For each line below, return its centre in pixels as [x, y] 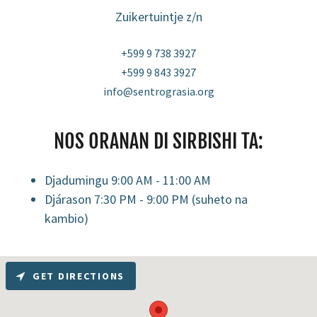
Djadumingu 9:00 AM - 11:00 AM [128, 180]
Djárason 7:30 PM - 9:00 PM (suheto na [146, 199]
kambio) [67, 218]
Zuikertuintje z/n [158, 16]
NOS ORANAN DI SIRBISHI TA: [158, 141]
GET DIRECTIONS [79, 276]
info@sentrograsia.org [158, 91]
